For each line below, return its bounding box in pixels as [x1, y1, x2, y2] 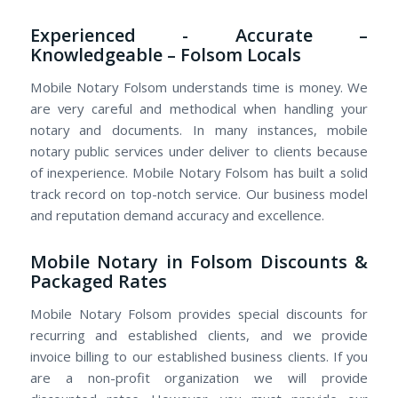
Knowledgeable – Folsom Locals [29, 43, 301, 68]
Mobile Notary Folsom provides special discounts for [29, 304, 369, 322]
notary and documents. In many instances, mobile [29, 121, 369, 139]
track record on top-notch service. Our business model [29, 185, 369, 203]
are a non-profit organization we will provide [29, 368, 369, 386]
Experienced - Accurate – [29, 23, 369, 48]
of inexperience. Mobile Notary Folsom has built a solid [29, 163, 369, 182]
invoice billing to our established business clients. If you [29, 346, 369, 365]
